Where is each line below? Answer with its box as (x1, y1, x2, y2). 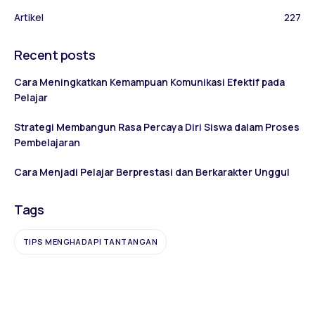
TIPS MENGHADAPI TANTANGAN (23, 236, 157, 247)
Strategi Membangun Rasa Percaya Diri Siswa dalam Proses (14, 120, 300, 134)
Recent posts (14, 46, 96, 63)
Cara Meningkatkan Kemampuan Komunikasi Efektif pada (14, 75, 285, 89)
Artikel (14, 10, 44, 24)
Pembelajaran (14, 135, 80, 149)
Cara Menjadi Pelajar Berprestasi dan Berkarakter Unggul (14, 165, 290, 179)
